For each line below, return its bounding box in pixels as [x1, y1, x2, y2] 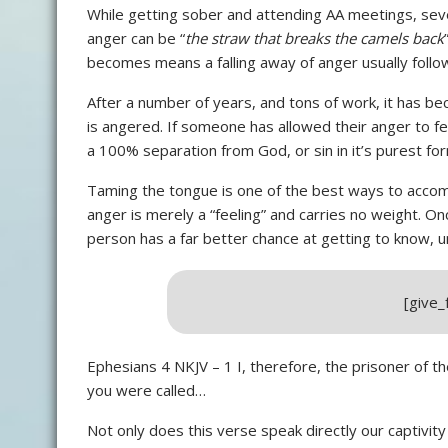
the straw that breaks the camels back [185, 28, 444, 49]
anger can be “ [87, 28, 185, 49]
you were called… [87, 380, 206, 401]
